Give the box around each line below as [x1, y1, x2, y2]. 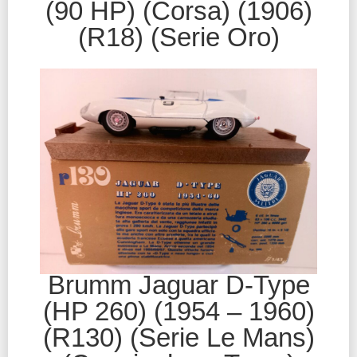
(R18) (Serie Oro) [77, 22, 280, 52]
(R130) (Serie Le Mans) [42, 322, 315, 352]
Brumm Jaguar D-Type [47, 269, 310, 300]
